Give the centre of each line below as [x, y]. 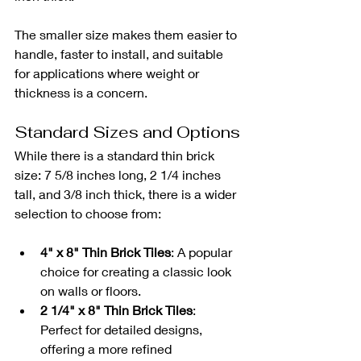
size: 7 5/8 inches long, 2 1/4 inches [119, 175]
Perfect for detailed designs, [123, 330]
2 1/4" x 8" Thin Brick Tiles [116, 310]
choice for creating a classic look [137, 272]
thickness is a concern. [81, 93]
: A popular [203, 252]
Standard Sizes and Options [127, 133]
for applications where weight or [108, 73]
